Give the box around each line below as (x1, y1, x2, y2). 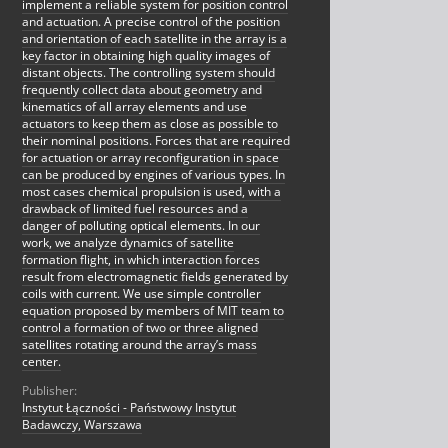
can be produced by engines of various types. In (22, 166, 285, 184)
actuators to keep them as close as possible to (22, 115, 278, 133)
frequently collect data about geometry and (22, 81, 262, 99)
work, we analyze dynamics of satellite (22, 234, 234, 252)
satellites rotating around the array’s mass (22, 336, 257, 354)
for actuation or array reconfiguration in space (22, 149, 279, 167)
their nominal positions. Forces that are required (22, 132, 290, 150)
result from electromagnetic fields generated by (22, 268, 288, 286)
